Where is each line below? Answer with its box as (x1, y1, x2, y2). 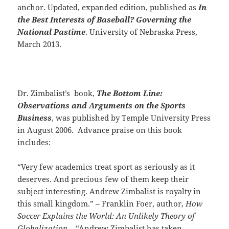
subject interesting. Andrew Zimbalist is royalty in (17, 186, 201, 197)
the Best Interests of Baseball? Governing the (17, 14, 192, 25)
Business (17, 112, 52, 123)
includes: (17, 137, 53, 148)
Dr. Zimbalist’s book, (17, 88, 97, 99)
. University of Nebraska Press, (85, 27, 198, 37)
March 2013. (17, 39, 62, 50)
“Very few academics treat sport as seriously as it (17, 162, 195, 172)
